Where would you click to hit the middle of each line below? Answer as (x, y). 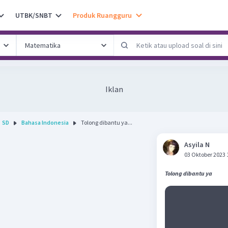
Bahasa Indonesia (45, 122)
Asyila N (197, 145)
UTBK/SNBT (34, 15)
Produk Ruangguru (102, 15)
